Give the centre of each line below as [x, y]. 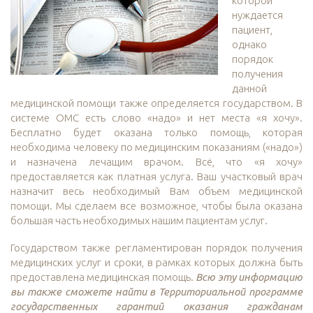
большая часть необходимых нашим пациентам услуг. [139, 221]
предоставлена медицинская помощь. [103, 277]
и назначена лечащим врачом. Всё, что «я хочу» [156, 162]
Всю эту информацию [249, 277]
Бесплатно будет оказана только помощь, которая [156, 133]
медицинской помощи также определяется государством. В [156, 103]
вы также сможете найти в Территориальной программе [156, 292]
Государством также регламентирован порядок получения [156, 248]
